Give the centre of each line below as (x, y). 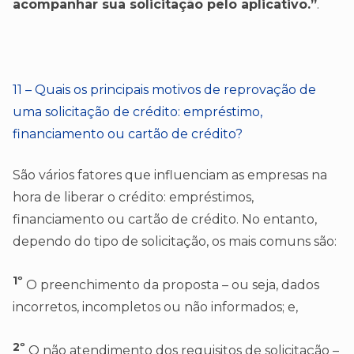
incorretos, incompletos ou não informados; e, (155, 307)
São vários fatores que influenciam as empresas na (170, 175)
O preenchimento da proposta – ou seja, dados (171, 285)
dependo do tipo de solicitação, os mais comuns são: (175, 242)
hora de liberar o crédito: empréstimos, (133, 198)
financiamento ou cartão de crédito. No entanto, (165, 220)
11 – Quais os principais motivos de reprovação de (164, 90)
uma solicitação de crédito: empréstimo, (137, 112)
